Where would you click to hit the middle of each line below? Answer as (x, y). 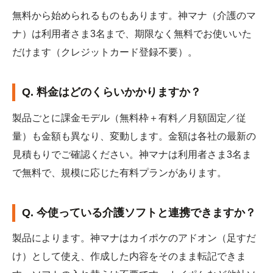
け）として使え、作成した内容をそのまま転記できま (129, 257)
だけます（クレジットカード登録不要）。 (105, 52)
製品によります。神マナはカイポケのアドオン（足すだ (134, 238)
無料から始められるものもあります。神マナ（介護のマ (134, 16)
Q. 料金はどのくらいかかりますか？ (112, 92)
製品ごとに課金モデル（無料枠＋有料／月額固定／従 (129, 118)
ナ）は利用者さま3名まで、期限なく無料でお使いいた (132, 34)
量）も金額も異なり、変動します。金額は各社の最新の (134, 136)
